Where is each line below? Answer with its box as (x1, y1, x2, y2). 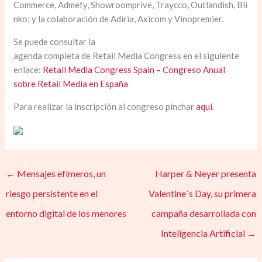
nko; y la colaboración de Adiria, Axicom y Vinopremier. (13, 13, 226, 25)
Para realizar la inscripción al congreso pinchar (13, 101, 196, 112)
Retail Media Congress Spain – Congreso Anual (43, 64, 226, 75)
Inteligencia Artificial (160, 227, 247, 239)
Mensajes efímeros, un (15, 168, 106, 180)
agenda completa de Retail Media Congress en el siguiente (13, 50, 240, 61)
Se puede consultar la (13, 36, 96, 47)
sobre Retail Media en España (13, 78, 129, 89)
